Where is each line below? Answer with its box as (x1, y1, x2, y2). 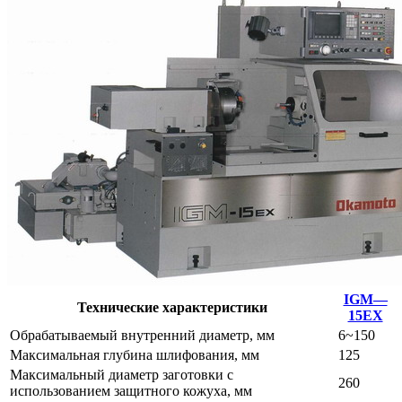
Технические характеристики (77, 299, 267, 315)
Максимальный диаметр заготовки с (10, 366, 233, 382)
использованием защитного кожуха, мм (10, 382, 252, 398)
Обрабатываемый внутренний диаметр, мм (10, 327, 275, 343)
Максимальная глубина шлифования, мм (10, 346, 259, 363)
